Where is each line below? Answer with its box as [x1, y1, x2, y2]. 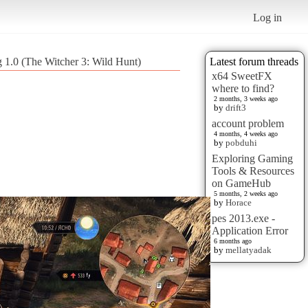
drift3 [225, 102, 246, 113]
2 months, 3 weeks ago [214, 94, 278, 102]
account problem [212, 117, 284, 129]
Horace [225, 197, 252, 208]
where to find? [212, 82, 274, 94]
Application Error [212, 224, 288, 236]
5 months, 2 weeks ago [214, 189, 278, 197]
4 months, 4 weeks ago [214, 129, 278, 137]
